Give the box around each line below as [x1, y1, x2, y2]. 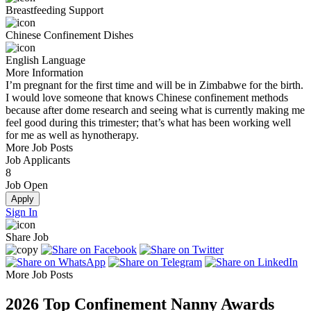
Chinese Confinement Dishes [6, 28, 133, 41]
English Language [6, 53, 85, 66]
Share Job [6, 230, 49, 243]
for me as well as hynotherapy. [6, 128, 139, 141]
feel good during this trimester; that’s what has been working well [6, 116, 291, 128]
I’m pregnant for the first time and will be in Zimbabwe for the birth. [6, 78, 303, 91]
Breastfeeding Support [6, 3, 103, 16]
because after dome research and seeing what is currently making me [6, 103, 305, 116]
